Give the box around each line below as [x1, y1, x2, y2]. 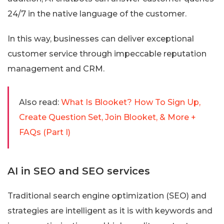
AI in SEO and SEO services [7, 164, 150, 177]
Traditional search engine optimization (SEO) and [7, 190, 206, 200]
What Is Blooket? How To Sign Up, [61, 97, 200, 107]
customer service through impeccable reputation [7, 48, 206, 58]
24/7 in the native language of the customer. [7, 8, 186, 18]
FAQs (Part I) [19, 127, 70, 137]
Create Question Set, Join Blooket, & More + [19, 112, 196, 122]
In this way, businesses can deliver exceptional [7, 33, 194, 43]
